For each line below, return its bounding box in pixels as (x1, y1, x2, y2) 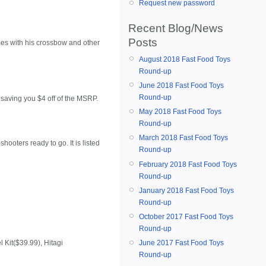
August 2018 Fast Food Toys (139, 55, 230, 64)
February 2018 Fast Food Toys (139, 160, 237, 169)
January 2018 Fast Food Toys (139, 186, 234, 195)
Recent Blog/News (128, 21, 223, 34)
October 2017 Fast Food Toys (139, 212, 233, 221)
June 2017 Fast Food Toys (139, 239, 224, 248)
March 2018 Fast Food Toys (139, 134, 228, 142)
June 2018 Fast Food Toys (139, 81, 224, 90)
